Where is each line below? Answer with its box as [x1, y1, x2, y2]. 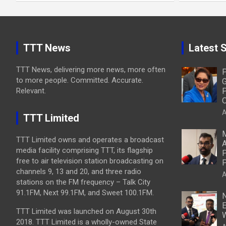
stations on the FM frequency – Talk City [16, 177, 150, 187]
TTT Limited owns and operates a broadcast [16, 135, 164, 144]
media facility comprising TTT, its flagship [16, 145, 153, 155]
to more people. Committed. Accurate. [16, 75, 143, 85]
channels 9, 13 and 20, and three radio [16, 166, 141, 176]
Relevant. [16, 86, 46, 95]
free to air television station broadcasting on [16, 156, 163, 165]
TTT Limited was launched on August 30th [16, 206, 156, 216]
